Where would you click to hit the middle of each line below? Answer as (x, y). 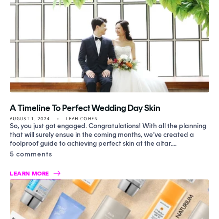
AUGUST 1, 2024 (30, 118)
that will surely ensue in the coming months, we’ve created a (102, 134)
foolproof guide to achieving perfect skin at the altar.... (93, 143)
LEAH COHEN (82, 118)
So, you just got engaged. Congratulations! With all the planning (108, 126)
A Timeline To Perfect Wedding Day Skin (85, 108)
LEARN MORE (30, 173)
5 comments (31, 154)
